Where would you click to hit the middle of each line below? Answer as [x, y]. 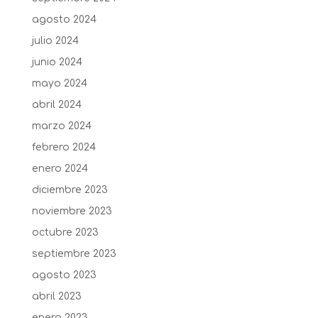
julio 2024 [55, 40]
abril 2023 [56, 296]
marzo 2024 [61, 126]
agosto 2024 [64, 19]
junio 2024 [57, 62]
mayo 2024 [59, 83]
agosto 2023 [64, 275]
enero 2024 [60, 168]
